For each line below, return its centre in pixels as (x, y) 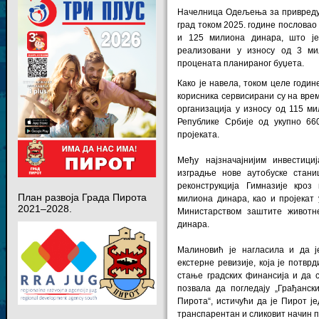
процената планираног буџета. (241, 63)
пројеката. (199, 134)
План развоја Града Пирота (82, 198)
